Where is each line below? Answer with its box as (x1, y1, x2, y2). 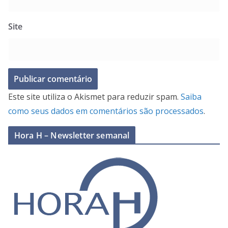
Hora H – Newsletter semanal (14, 129, 130, 141)
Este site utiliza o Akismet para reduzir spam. (8, 91, 181, 102)
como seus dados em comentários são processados (8, 105, 204, 117)
